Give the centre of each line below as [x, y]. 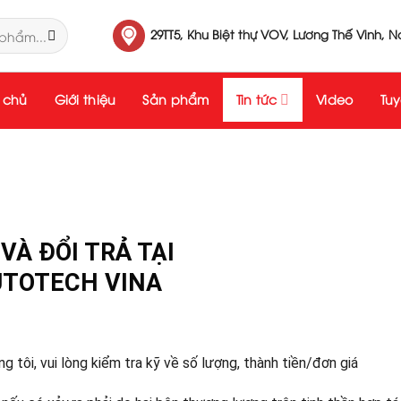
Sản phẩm [176, 99]
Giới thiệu [85, 99]
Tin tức [256, 99]
